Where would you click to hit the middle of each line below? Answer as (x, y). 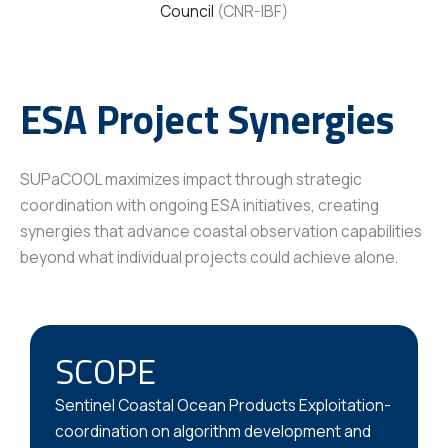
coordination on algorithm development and (213, 431)
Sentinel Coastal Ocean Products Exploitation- (223, 405)
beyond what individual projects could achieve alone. (209, 257)
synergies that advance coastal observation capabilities (221, 231)
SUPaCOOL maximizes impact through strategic (191, 179)
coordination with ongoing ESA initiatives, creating (199, 205)
